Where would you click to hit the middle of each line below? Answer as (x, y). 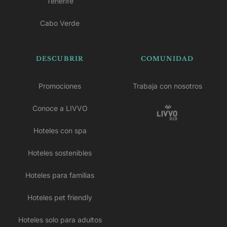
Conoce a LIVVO (60, 108)
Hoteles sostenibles (60, 153)
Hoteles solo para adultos (60, 219)
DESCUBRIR (60, 58)
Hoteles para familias (60, 175)
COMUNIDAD (167, 58)
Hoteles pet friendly (60, 197)
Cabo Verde (60, 23)
